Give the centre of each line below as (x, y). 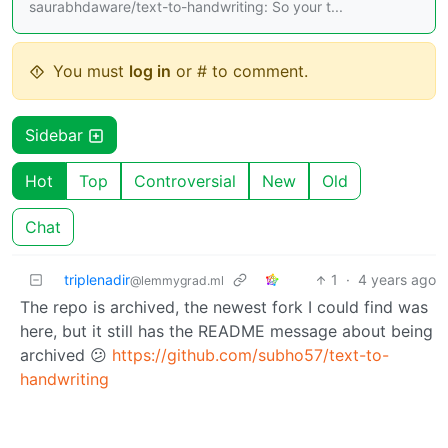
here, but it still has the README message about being (226, 331)
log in (150, 71)
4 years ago (397, 280)
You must (91, 71)
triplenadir (97, 280)
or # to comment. (239, 71)
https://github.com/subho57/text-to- (250, 355)
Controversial (185, 181)
